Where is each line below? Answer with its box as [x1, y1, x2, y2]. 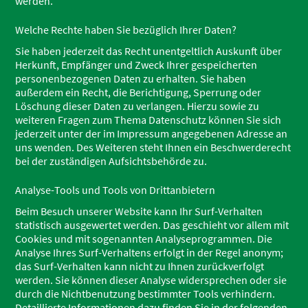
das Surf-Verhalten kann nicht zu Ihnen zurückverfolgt [15, 259, 265, 273]
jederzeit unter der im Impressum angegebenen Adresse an [15, 126, 288, 140]
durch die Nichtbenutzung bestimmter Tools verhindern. [15, 287, 276, 300]
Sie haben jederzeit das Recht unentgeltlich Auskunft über [15, 44, 283, 58]
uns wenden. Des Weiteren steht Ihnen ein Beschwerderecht [15, 140, 291, 154]
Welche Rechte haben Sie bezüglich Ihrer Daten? [15, 23, 237, 36]
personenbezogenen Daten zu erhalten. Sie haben [15, 71, 247, 85]
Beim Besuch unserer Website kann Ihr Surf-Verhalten [15, 204, 263, 218]
